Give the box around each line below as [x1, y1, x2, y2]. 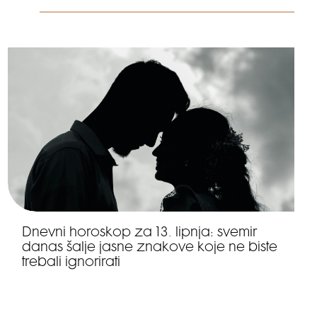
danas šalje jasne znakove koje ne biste [21, 241, 277, 255]
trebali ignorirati [21, 256, 120, 270]
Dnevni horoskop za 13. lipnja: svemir [21, 226, 257, 241]
